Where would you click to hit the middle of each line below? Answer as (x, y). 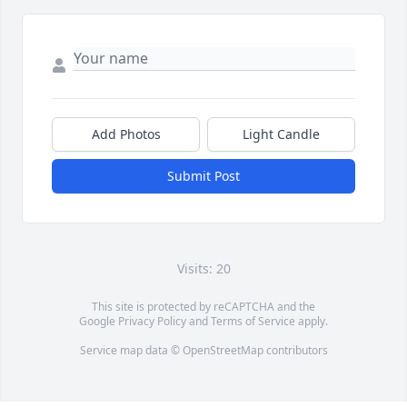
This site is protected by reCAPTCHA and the (203, 307)
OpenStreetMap (223, 351)
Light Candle (281, 134)
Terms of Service (253, 322)
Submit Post (203, 176)
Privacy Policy (152, 322)
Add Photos (126, 134)
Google (99, 322)
